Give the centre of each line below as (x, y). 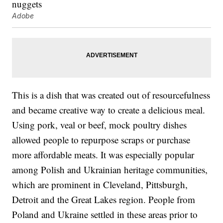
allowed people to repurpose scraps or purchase (101, 139)
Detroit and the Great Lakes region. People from (104, 199)
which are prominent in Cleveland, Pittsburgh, (100, 184)
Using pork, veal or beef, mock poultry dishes (100, 124)
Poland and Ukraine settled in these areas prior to (105, 214)
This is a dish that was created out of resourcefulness (111, 95)
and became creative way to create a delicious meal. (109, 110)
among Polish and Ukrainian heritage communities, (110, 169)
